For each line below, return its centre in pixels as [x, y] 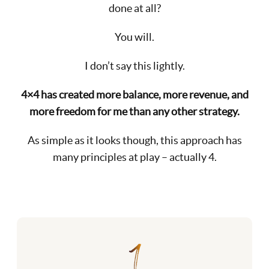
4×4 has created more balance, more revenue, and [134, 94]
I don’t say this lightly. [134, 65]
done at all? [134, 8]
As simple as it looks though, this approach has [134, 140]
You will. [134, 37]
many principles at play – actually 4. [134, 157]
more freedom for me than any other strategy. [134, 111]
